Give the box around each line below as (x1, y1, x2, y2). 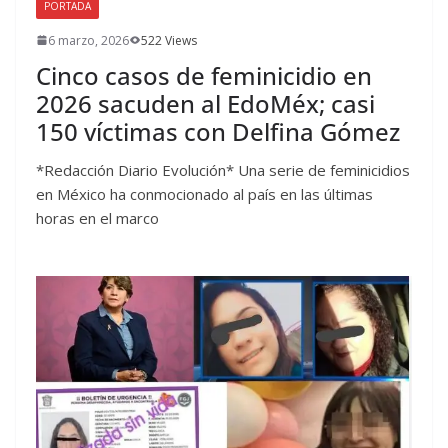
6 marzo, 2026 (48, 31, 129, 49)
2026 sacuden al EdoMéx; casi (36, 86, 375, 120)
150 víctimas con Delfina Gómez (36, 114, 400, 148)
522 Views (141, 31, 197, 49)
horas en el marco (36, 207, 159, 228)
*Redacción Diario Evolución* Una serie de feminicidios (36, 159, 410, 180)
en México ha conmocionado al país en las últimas (36, 183, 373, 204)
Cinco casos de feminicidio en (36, 58, 372, 92)
